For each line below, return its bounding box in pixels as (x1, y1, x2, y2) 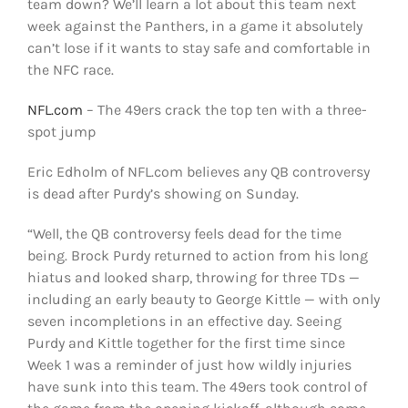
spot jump (26, 122, 96, 140)
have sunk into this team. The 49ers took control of (26, 377, 367, 395)
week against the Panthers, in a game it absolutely (26, 16, 362, 35)
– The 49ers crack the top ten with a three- (82, 100, 367, 118)
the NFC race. (26, 60, 114, 78)
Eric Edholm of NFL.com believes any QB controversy (26, 162, 370, 180)
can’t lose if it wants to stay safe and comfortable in (26, 38, 371, 56)
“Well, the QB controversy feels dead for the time (26, 224, 342, 242)
